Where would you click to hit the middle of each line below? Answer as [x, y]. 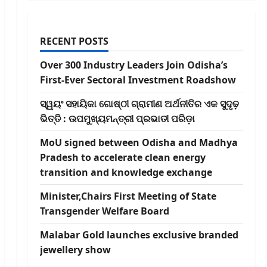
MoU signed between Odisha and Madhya [139, 143]
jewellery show [75, 250]
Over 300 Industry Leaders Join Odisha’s [133, 65]
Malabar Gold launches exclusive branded [139, 235]
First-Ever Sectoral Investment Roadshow [138, 80]
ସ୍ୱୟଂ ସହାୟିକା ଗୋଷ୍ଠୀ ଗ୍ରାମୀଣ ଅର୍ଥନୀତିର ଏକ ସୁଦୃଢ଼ [139, 104]
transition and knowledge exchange [126, 173]
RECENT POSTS [74, 41]
